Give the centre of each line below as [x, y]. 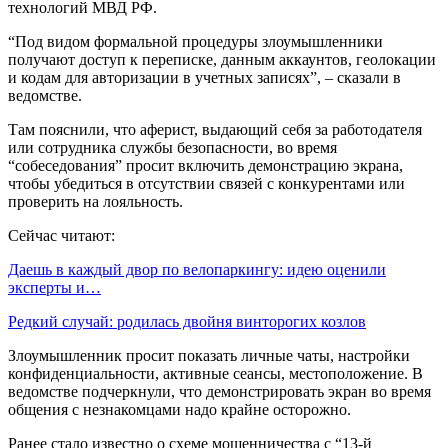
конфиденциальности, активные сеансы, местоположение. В [215, 373]
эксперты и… [54, 287]
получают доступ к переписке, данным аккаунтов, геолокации [222, 59]
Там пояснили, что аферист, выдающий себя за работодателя [215, 129]
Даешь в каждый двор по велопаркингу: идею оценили [197, 269]
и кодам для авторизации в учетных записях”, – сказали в [204, 77]
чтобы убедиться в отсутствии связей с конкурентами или [206, 183]
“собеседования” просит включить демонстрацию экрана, [205, 165]
